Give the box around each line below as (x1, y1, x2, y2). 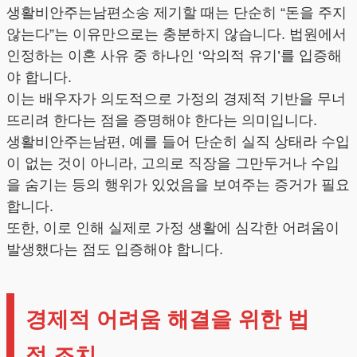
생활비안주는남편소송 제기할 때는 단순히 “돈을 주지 (6, 5, 347, 22)
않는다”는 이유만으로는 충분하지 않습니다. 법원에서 (6, 26, 347, 43)
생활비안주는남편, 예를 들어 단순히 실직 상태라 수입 (6, 134, 350, 151)
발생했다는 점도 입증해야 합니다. (6, 241, 223, 258)
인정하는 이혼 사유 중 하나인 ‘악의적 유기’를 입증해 (6, 48, 342, 65)
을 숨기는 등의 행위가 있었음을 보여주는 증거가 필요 (6, 177, 350, 194)
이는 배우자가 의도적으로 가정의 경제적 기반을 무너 (6, 91, 346, 108)
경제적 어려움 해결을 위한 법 (25, 307, 309, 331)
